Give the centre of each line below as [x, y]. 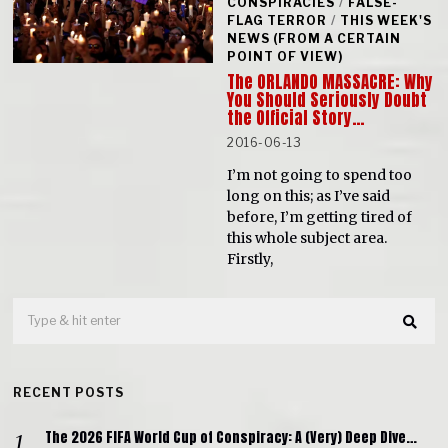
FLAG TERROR [277, 21]
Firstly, [250, 259]
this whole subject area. [307, 238]
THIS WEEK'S [386, 21]
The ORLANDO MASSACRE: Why [330, 82]
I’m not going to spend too [320, 175]
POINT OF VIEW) [285, 57]
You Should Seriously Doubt [327, 100]
